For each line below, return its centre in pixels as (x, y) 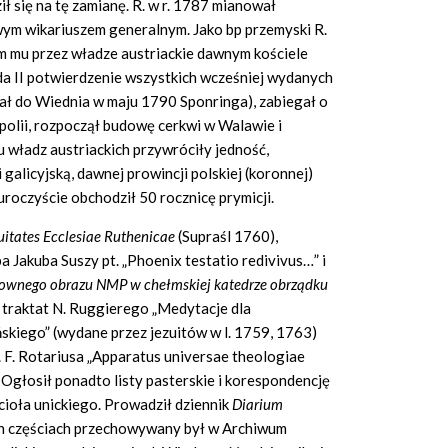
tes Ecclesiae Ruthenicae (100, 236)
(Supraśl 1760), (228, 236)
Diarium (257, 404)
